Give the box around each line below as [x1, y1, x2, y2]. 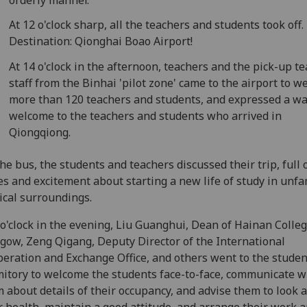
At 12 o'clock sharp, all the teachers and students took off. [9, 17, 304, 33]
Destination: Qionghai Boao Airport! [9, 34, 193, 49]
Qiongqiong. [9, 125, 71, 140]
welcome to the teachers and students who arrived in [9, 108, 282, 124]
